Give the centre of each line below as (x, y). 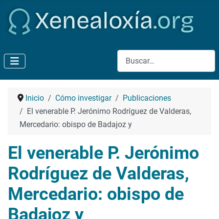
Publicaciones (147, 98)
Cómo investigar (83, 98)
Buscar (129, 56)
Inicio (35, 98)
